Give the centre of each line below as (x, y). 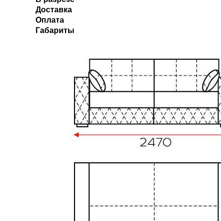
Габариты (55, 30)
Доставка (54, 10)
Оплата (50, 20)
